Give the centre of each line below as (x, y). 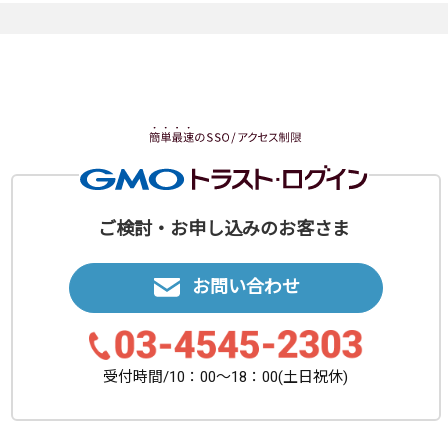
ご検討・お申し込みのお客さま (224, 229)
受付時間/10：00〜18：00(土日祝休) (226, 377)
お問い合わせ (245, 287)
